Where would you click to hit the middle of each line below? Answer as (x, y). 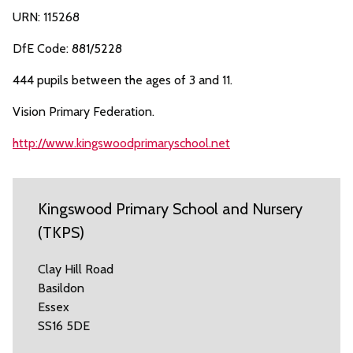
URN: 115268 (46, 17)
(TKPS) (61, 232)
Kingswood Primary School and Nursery (170, 209)
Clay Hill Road (76, 269)
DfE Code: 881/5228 (67, 48)
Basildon (61, 288)
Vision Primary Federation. (84, 111)
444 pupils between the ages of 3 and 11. (123, 80)
